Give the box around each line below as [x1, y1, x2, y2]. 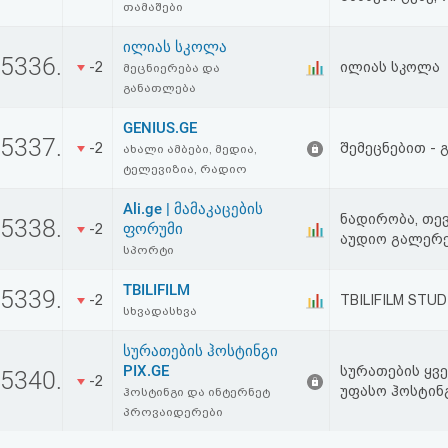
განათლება [123, 81, 196, 95]
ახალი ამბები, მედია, [123, 142, 257, 156]
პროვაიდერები [123, 405, 223, 419]
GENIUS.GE [123, 119, 197, 137]
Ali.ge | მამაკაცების [123, 200, 263, 218]
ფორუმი [123, 220, 183, 238]
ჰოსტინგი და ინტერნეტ [123, 385, 270, 399]
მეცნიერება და [123, 61, 220, 75]
